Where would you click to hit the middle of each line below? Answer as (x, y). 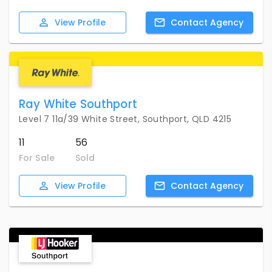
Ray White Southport (78, 104)
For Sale (37, 158)
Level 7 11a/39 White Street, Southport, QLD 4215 (125, 119)
